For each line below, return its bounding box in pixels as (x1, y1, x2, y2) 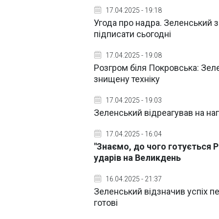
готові (94, 197, 118, 208)
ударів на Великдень (94, 153, 181, 163)
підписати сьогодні (94, 29, 171, 39)
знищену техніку (94, 74, 160, 84)
